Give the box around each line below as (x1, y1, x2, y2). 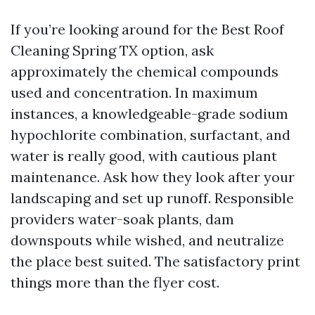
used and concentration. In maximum (11, 84, 258, 101)
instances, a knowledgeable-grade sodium (11, 105, 288, 122)
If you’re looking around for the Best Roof (11, 20, 284, 38)
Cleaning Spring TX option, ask (11, 41, 214, 59)
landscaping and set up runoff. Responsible (11, 189, 294, 207)
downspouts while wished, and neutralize (11, 231, 284, 249)
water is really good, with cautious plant (11, 147, 277, 165)
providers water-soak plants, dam (11, 210, 234, 228)
